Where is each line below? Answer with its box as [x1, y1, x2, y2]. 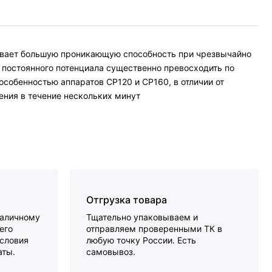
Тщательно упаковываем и [86, 212, 199, 222]
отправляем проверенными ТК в [86, 223, 223, 234]
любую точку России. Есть [86, 235, 197, 245]
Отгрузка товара [86, 194, 168, 206]
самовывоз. [86, 246, 136, 257]
